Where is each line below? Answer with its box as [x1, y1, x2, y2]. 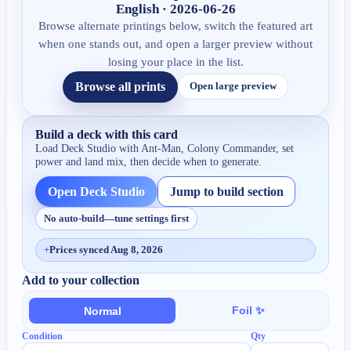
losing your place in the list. [107, 55, 244, 68]
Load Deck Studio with [35, 141, 142, 154]
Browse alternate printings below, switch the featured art [38, 19, 313, 32]
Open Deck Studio [48, 184, 146, 198]
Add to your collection [22, 273, 140, 288]
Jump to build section [169, 184, 284, 198]
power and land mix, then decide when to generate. [35, 154, 262, 168]
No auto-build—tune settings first [44, 212, 190, 225]
